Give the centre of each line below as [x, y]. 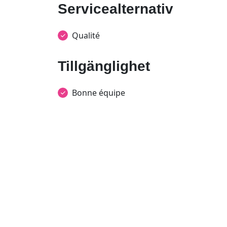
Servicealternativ [116, 9]
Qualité [86, 35]
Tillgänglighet [104, 66]
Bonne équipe [99, 93]
